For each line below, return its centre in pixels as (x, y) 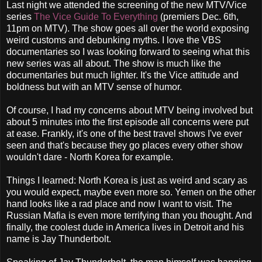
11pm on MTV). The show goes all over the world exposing (128, 28)
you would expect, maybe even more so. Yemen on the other (131, 192)
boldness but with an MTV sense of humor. (94, 87)
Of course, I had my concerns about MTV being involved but (130, 110)
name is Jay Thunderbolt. (59, 239)
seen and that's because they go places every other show (125, 145)
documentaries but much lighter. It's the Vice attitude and (123, 75)
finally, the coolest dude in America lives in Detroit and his (125, 227)
